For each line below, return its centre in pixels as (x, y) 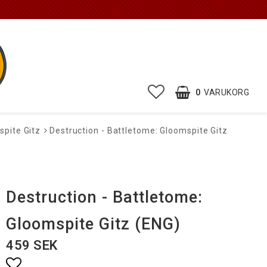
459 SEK (32, 245)
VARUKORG (226, 92)
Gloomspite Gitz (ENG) (94, 224)
